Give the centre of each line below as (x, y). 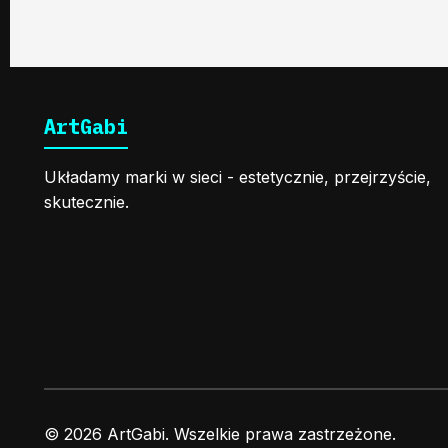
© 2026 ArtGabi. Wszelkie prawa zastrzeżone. (220, 433)
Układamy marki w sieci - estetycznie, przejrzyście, (237, 176)
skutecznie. (86, 201)
